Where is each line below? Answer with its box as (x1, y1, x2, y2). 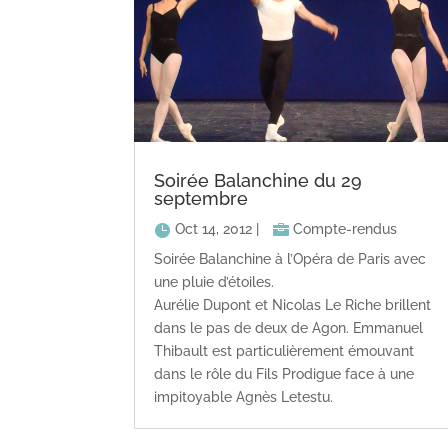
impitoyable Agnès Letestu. (154, 388, 334, 405)
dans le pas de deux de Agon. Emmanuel (154, 319, 424, 336)
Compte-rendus (293, 220, 398, 237)
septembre (154, 187, 249, 209)
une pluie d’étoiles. (154, 273, 275, 290)
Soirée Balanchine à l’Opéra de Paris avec (154, 250, 427, 267)
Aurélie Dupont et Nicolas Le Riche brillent (154, 296, 432, 313)
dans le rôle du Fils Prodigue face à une (154, 365, 415, 382)
